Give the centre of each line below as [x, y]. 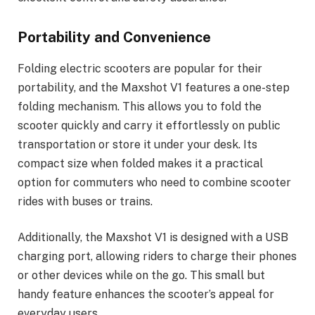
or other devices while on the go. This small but [141, 276]
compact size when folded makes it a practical [140, 163]
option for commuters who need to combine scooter [154, 182]
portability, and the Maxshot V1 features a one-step [154, 87]
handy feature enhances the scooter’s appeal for [146, 295]
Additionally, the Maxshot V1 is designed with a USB [153, 238]
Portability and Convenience [114, 37]
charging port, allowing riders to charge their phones [157, 257]
